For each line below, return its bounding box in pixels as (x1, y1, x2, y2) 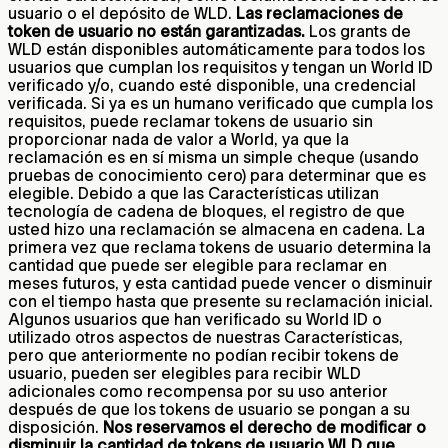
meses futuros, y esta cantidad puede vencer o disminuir (8, 273, 433, 292)
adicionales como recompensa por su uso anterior (8, 381, 388, 400)
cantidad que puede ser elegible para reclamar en (8, 255, 387, 274)
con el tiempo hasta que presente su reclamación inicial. (8, 291, 433, 310)
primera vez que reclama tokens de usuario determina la (8, 237, 431, 256)
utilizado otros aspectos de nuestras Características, (8, 327, 403, 346)
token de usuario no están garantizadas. (8, 21, 309, 40)
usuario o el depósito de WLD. (8, 3, 236, 22)
